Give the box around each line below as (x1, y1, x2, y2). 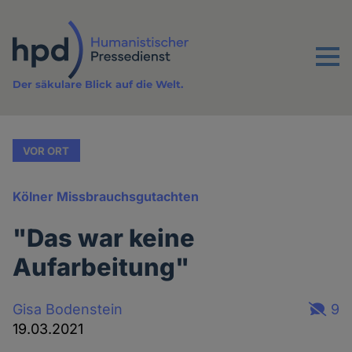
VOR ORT (23, 144, 70, 157)
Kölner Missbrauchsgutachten (13, 189, 200, 205)
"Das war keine (13, 223, 196, 253)
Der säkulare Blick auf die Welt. (13, 78, 184, 91)
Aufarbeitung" (13, 252, 190, 282)
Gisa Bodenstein (13, 300, 123, 317)
